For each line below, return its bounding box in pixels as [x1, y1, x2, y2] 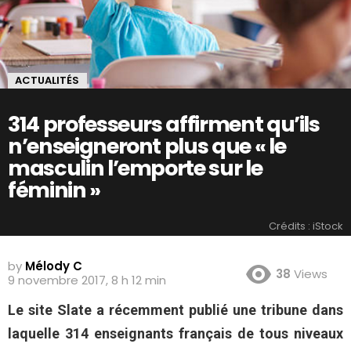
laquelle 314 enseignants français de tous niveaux [8, 325, 343, 342]
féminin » [8, 175, 100, 204]
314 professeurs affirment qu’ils [8, 109, 320, 139]
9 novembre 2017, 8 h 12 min [8, 272, 166, 289]
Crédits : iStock [269, 218, 343, 233]
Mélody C [25, 258, 82, 275]
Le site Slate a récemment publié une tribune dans [8, 302, 343, 319]
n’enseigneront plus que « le [8, 131, 286, 161]
